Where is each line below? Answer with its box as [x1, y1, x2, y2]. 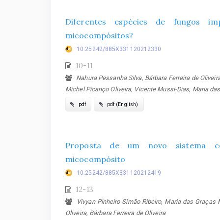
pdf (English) [105, 101, 138, 108]
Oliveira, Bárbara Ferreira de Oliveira [65, 209, 165, 217]
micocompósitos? [65, 30, 134, 41]
